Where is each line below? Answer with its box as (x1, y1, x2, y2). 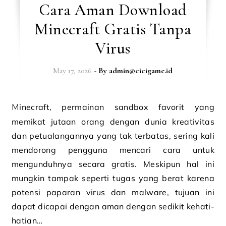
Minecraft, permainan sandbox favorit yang (12, 102, 20, 112)
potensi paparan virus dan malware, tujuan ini (12, 187, 214, 197)
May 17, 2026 (53, 66, 92, 76)
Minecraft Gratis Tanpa (34, 19, 192, 39)
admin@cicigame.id (109, 66, 173, 76)
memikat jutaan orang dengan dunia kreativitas (12, 117, 214, 127)
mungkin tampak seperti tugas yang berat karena (12, 173, 214, 183)
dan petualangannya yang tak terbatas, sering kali (12, 131, 214, 141)
